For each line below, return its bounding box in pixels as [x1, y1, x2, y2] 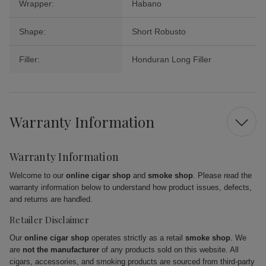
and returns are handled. [9, 195, 93, 204]
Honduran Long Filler [132, 55, 211, 65]
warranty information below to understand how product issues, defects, [9, 183, 252, 192]
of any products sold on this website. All [99, 245, 239, 255]
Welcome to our [9, 171, 66, 180]
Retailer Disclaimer [9, 214, 89, 226]
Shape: [19, 27, 46, 37]
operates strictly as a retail [89, 233, 185, 243]
